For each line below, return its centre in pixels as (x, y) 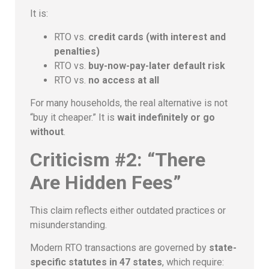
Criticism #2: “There (118, 159)
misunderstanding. (68, 225)
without (47, 132)
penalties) (77, 51)
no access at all (124, 80)
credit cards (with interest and (157, 37)
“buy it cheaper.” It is (74, 118)
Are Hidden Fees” (106, 182)
